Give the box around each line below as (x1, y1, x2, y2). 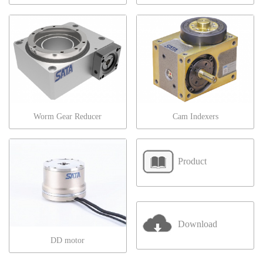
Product (178, 156, 207, 167)
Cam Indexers (172, 112, 218, 121)
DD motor (50, 236, 85, 245)
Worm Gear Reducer (33, 112, 102, 121)
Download (178, 218, 218, 229)
